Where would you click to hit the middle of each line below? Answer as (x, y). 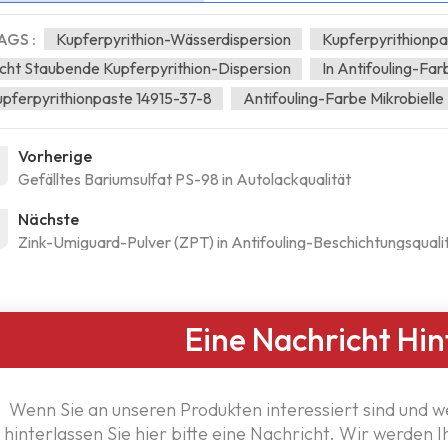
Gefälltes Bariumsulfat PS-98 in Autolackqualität (184, 179)
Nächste (48, 219)
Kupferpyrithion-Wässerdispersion (173, 38)
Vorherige (54, 156)
